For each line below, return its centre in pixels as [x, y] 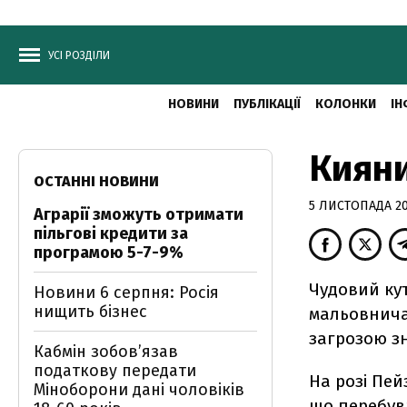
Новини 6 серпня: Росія [126, 293]
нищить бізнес [90, 312]
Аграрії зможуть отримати [139, 214]
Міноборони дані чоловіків [139, 390]
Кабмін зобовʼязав [106, 352]
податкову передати [115, 371]
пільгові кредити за [111, 233]
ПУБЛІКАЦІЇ [267, 104]
